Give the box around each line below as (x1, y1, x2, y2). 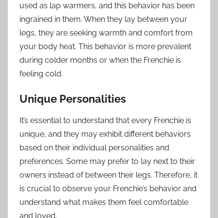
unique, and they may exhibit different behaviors (19, 129, 191, 139)
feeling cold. (19, 69, 63, 78)
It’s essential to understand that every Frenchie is (19, 116, 191, 126)
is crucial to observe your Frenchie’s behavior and (19, 184, 197, 194)
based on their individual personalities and (19, 143, 169, 153)
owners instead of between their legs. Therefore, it (19, 170, 198, 180)
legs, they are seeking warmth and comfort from (19, 28, 193, 37)
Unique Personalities (19, 92, 126, 105)
